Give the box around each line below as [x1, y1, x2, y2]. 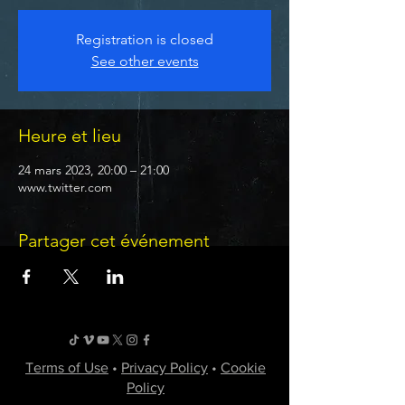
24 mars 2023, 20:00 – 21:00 [18, 161, 169, 178]
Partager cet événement [18, 229, 210, 251]
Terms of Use [25, 359, 108, 375]
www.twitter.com [18, 178, 112, 195]
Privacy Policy [121, 359, 208, 375]
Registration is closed [76, 30, 213, 48]
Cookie [221, 359, 266, 375]
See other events [90, 52, 199, 70]
